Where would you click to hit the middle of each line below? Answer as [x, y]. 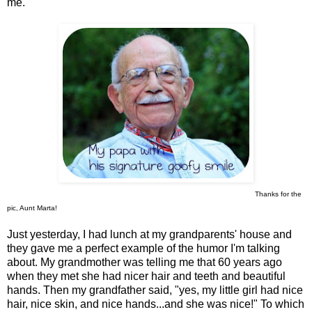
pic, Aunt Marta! [32, 208]
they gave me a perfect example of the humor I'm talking [143, 249]
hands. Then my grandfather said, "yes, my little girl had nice [155, 290]
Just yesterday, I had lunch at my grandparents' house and [149, 235]
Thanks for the [278, 194]
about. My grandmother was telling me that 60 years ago [145, 263]
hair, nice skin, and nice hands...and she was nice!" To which [156, 304]
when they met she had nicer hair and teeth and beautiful [146, 276]
